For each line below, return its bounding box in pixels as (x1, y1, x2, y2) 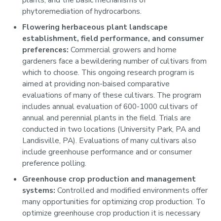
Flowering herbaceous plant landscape (22, 21, 168, 33)
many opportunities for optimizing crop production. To (22, 196, 206, 207)
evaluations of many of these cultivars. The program (22, 89, 202, 101)
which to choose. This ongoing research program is (22, 67, 195, 78)
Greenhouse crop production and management (22, 173, 196, 184)
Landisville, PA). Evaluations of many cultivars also (22, 135, 197, 146)
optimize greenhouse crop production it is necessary (22, 207, 201, 219)
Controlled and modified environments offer (55, 184, 208, 196)
